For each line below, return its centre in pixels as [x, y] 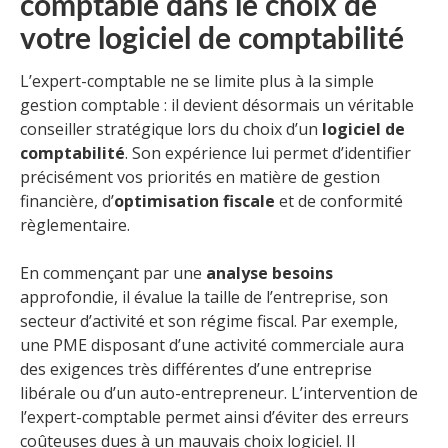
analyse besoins [269, 273]
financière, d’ [67, 201]
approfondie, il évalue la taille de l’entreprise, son [204, 297]
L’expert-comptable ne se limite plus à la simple [197, 81]
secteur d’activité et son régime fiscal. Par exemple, [209, 321]
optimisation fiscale [194, 201]
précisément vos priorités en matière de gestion [200, 177]
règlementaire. [75, 225]
